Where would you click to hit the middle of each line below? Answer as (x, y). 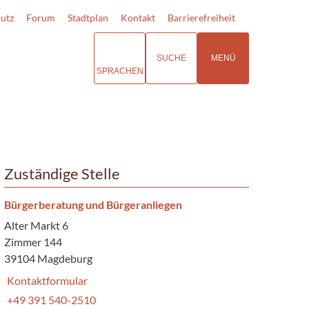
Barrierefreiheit (201, 18)
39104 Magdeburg (48, 258)
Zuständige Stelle (62, 173)
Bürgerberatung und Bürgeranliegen (93, 204)
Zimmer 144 (33, 241)
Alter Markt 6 (36, 225)
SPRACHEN (120, 71)
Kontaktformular (47, 280)
